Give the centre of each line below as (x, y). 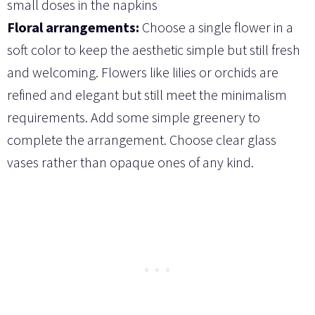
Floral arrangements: (73, 27)
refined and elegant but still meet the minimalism (147, 95)
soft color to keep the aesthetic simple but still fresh (154, 50)
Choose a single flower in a (216, 27)
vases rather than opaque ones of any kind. (130, 162)
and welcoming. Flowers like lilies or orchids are (143, 72)
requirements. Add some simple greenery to (134, 117)
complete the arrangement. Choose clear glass (142, 140)
